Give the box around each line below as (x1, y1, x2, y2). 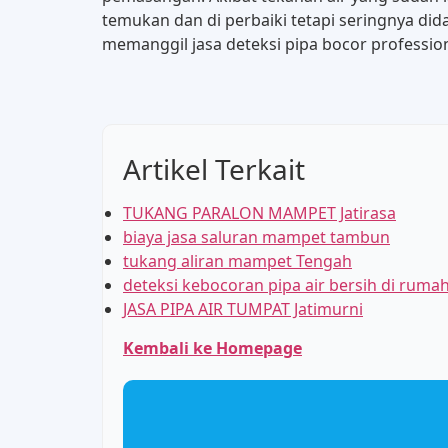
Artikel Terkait (123, 150, 305, 189)
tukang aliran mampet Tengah (123, 250, 352, 273)
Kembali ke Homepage (123, 337, 302, 360)
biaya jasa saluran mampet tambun (123, 226, 390, 249)
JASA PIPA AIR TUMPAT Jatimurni (123, 298, 363, 321)
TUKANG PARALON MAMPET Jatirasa (123, 202, 396, 225)
